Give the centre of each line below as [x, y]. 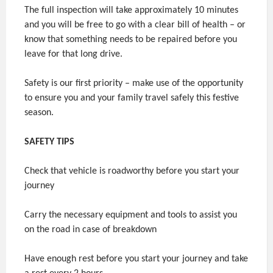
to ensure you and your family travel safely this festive [132, 98]
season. [39, 112]
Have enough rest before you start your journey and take [136, 259]
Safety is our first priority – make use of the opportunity [134, 83]
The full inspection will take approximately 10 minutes [131, 10]
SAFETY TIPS [49, 142]
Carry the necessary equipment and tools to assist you [131, 215]
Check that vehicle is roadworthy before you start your [132, 171]
